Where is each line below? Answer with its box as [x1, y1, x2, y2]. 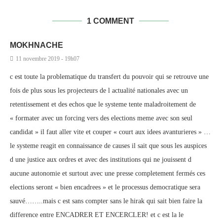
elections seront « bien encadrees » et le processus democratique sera [10, 184, 200, 191]
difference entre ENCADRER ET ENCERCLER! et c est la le [10, 211, 184, 219]
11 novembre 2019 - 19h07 [16, 55, 79, 62]
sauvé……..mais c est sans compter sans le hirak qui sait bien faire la [10, 197, 202, 205]
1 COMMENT [87, 17, 134, 25]
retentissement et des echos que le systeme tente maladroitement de [10, 101, 196, 108]
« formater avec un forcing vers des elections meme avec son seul [10, 114, 192, 122]
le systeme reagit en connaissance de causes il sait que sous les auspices [10, 142, 207, 149]
